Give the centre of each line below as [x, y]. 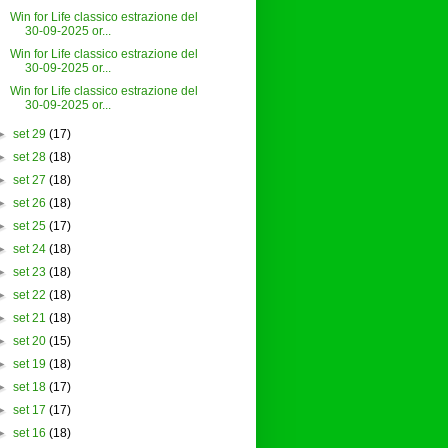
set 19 [29, 364]
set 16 [29, 433]
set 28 [29, 157]
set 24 [29, 249]
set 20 [29, 341]
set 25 [29, 226]
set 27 [29, 180]
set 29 [29, 134]
